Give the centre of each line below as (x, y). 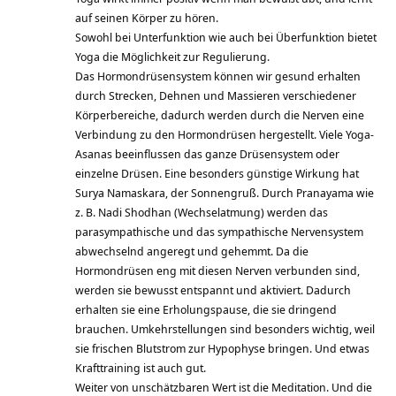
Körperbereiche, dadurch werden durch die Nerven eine (220, 115)
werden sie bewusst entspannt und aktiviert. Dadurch (213, 290)
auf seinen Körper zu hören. (147, 18)
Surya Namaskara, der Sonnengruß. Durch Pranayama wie (225, 193)
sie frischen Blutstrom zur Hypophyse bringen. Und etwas (222, 349)
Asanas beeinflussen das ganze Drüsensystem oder (207, 154)
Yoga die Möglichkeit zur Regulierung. (172, 57)
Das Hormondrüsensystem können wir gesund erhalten (218, 76)
